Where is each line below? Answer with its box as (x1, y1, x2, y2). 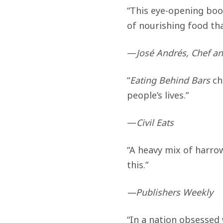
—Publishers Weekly (126, 186, 213, 198)
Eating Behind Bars (129, 74, 210, 86)
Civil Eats (136, 116, 174, 128)
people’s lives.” (126, 89, 189, 101)
